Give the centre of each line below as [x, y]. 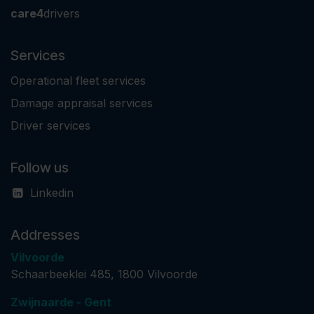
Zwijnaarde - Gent [62, 302]
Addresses [45, 235]
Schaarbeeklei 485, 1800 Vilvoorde [104, 274]
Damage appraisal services [82, 103]
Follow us [40, 168]
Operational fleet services [78, 81]
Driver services [50, 125]
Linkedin [52, 193]
